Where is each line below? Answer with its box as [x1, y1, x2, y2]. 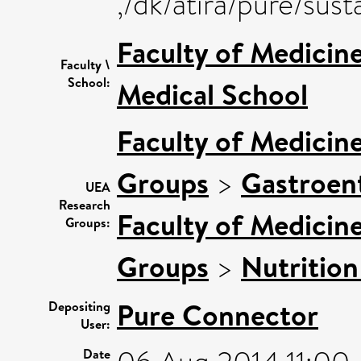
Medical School [117, 73, 308, 114]
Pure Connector [117, 294, 318, 335]
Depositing [48, 297, 110, 315]
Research [59, 195, 110, 214]
